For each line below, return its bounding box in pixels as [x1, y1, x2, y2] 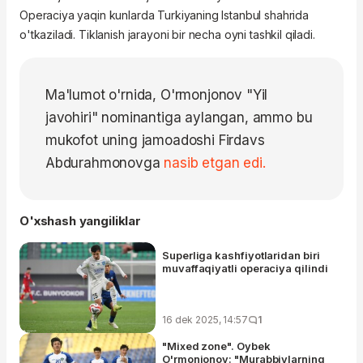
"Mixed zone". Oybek [162, 340, 271, 353]
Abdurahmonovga [45, 155, 164, 172]
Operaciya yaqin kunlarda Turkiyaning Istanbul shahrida [19, 8, 309, 23]
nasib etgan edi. [164, 155, 266, 172]
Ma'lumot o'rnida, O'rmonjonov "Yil [45, 87, 268, 104]
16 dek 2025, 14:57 [162, 314, 248, 327]
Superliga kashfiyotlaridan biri [162, 249, 320, 263]
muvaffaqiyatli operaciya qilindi [162, 262, 328, 275]
